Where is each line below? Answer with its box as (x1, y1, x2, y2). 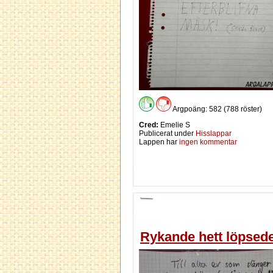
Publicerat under (139, 129, 196, 138)
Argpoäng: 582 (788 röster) (171, 104, 262, 113)
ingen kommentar (179, 137, 237, 146)
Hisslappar (196, 129, 232, 138)
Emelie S (158, 120, 190, 129)
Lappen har (139, 137, 179, 146)
